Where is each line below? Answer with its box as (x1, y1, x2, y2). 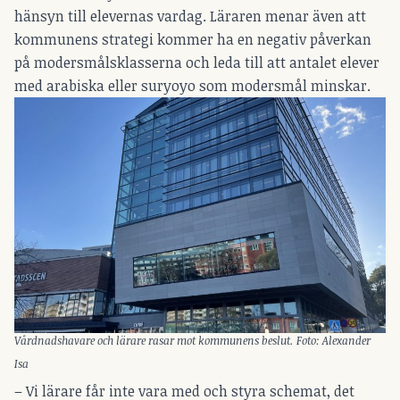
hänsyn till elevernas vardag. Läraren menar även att (14, 5, 366, 26)
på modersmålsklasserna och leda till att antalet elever (14, 52, 379, 72)
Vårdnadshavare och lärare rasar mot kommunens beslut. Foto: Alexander (14, 332, 371, 347)
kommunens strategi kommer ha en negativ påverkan (14, 29, 371, 49)
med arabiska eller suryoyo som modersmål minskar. (14, 75, 371, 96)
